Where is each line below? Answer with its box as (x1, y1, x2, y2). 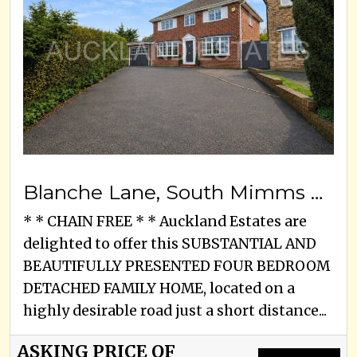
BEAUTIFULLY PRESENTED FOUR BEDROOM (23, 257, 330, 275)
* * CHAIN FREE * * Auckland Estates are (23, 212, 307, 230)
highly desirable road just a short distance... (23, 301, 327, 320)
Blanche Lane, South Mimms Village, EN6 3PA (311, 179, 323, 204)
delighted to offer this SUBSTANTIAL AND (23, 234, 316, 253)
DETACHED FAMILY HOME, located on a (23, 279, 295, 297)
